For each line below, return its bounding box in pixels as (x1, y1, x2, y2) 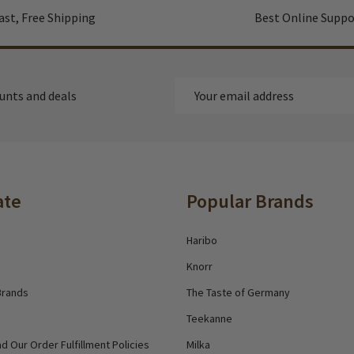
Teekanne (186, 311, 232, 326)
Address (175, 98, 217, 114)
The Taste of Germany (186, 285, 290, 299)
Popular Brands (186, 189, 314, 213)
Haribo (186, 233, 217, 247)
